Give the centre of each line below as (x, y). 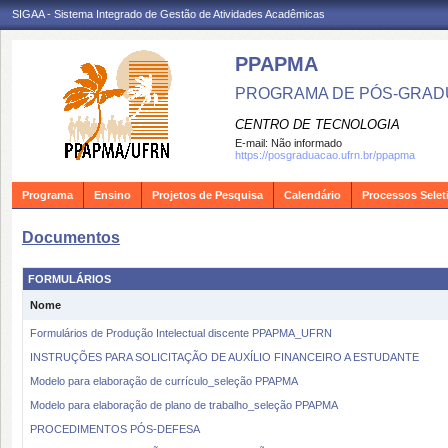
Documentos (71, 237)
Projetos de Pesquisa (207, 195)
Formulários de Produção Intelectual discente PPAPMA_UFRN (181, 333)
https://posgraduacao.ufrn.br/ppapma (325, 155)
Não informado (306, 143)
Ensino (112, 195)
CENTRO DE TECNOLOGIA (317, 124)
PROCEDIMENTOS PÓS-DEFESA (115, 429)
